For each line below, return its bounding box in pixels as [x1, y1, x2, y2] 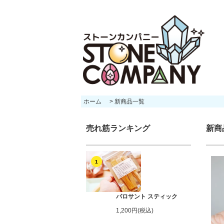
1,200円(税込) [116, 207, 153, 214]
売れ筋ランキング [86, 123, 150, 132]
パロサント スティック [116, 193, 177, 200]
